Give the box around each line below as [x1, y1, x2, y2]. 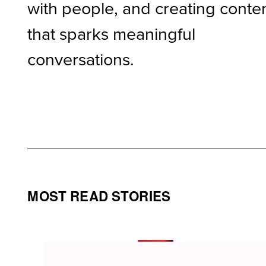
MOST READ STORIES [27, 186, 171, 205]
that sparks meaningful [27, 21, 196, 45]
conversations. [27, 46, 135, 71]
